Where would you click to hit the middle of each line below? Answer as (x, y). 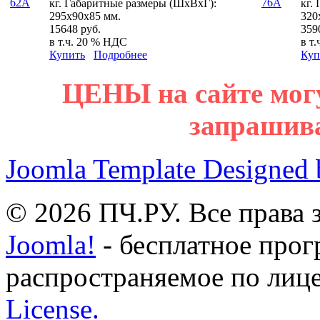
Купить (67, 55)
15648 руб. (75, 29)
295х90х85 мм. (85, 16)
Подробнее (120, 55)
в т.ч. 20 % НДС (88, 42)
